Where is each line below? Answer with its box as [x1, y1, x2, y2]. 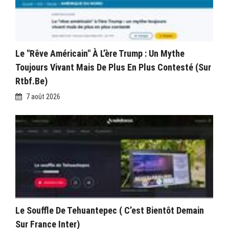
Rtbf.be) [15, 76, 48, 87]
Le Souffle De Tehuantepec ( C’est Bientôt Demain [15, 204, 204, 216]
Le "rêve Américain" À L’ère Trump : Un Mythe [15, 48, 185, 59]
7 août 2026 [26, 93, 60, 101]
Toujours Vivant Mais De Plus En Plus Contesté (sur [15, 62, 211, 73]
